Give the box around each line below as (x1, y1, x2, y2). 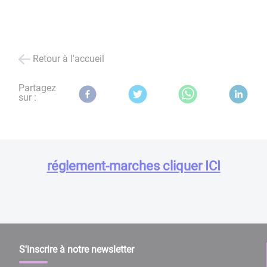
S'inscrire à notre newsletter (19, 244, 134, 256)
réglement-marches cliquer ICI (46, 157, 221, 173)
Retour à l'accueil (33, 53, 105, 65)
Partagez (18, 82, 57, 94)
